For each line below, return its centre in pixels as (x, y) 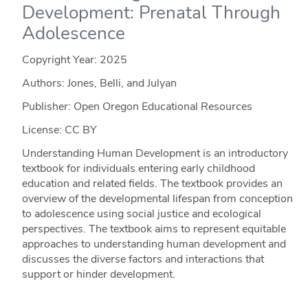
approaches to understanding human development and (154, 244)
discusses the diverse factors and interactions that (143, 259)
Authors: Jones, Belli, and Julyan (99, 83)
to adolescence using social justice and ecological (141, 213)
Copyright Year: (60, 59)
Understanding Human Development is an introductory (155, 153)
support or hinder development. (98, 274)
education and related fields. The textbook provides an (152, 183)
